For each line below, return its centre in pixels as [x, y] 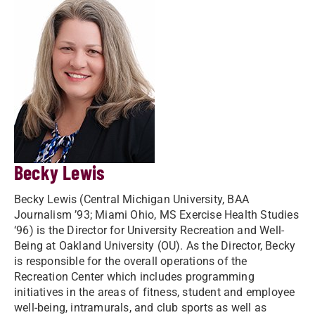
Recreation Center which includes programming [134, 277]
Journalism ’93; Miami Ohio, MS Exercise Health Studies [156, 215]
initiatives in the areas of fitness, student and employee [155, 292]
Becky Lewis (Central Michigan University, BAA [132, 199]
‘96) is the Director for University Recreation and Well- [149, 230]
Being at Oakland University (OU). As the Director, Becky [155, 246]
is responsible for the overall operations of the [131, 261]
